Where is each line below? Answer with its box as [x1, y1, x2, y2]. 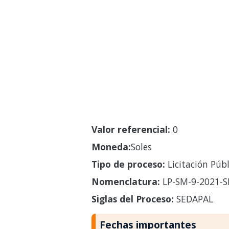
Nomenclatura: [91, 175, 160, 188]
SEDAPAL [173, 192, 213, 205]
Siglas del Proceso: [91, 192, 174, 205]
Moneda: [91, 140, 131, 153]
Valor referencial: [91, 123, 170, 135]
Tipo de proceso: [91, 157, 165, 170]
